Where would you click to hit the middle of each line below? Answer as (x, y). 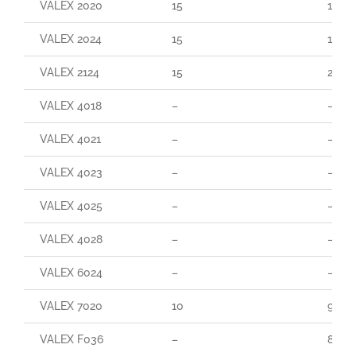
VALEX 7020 (71, 306)
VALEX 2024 (70, 39)
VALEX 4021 (70, 139)
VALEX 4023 (71, 172)
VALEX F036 (71, 339)
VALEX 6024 (71, 272)
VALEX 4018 (70, 105)
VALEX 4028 (71, 239)
